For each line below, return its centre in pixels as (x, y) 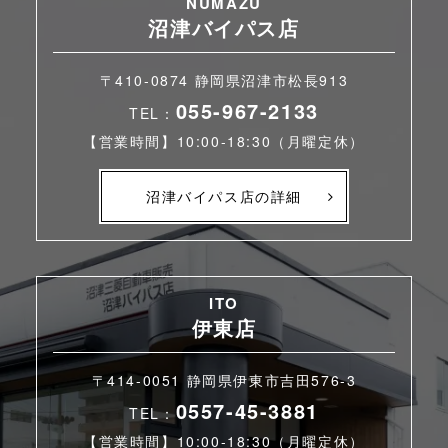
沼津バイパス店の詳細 (224, 196)
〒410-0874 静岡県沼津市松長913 (224, 80)
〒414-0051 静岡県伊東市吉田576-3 (224, 380)
